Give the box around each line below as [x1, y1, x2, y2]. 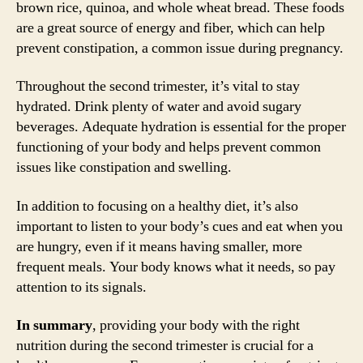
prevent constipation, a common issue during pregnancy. [16, 38, 344, 58]
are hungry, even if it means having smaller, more [16, 237, 302, 256]
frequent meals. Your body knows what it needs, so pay [16, 257, 335, 276]
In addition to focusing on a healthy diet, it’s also [16, 196, 298, 216]
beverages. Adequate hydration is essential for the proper [16, 117, 346, 136]
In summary [16, 316, 92, 335]
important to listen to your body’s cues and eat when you [16, 216, 343, 236]
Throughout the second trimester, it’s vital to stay [16, 77, 300, 96]
